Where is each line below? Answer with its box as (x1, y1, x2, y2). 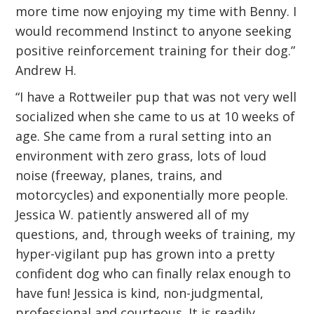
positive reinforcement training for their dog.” (15, 42, 296, 59)
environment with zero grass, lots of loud (15, 147, 267, 164)
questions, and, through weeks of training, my (15, 226, 296, 243)
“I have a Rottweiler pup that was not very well (15, 88, 297, 105)
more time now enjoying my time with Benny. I (15, 3, 297, 20)
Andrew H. (15, 62, 77, 78)
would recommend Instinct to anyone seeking (15, 22, 292, 39)
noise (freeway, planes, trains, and (15, 167, 223, 184)
